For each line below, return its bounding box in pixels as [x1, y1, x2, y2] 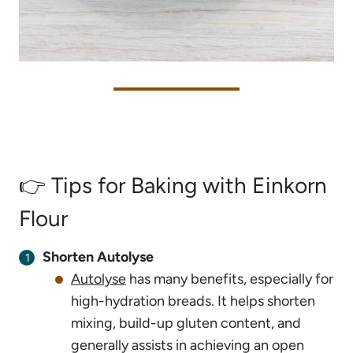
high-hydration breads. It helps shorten [71, 292, 315, 310]
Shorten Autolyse [43, 247, 154, 266]
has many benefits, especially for [126, 269, 333, 288]
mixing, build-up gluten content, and [71, 314, 301, 332]
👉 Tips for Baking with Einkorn [19, 171, 327, 199]
